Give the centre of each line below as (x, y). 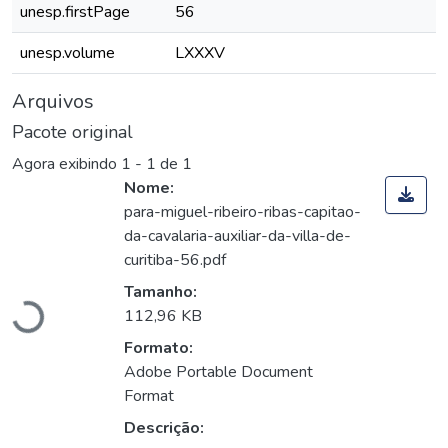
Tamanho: (160, 292)
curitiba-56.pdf (175, 260)
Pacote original (72, 132)
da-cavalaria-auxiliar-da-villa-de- (237, 236)
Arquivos (53, 101)
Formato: (158, 348)
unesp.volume (67, 53)
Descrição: (164, 428)
